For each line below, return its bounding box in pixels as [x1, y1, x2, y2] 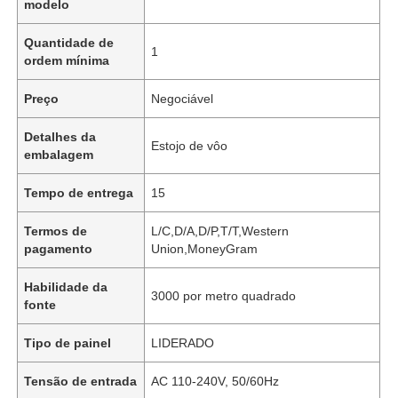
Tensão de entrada [24, 373, 138, 388]
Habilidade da [24, 279, 108, 294]
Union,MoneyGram [151, 241, 259, 256]
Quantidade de [24, 35, 115, 50]
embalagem [24, 147, 94, 162]
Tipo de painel [24, 335, 112, 350]
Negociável [151, 91, 214, 106]
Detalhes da [24, 129, 97, 144]
